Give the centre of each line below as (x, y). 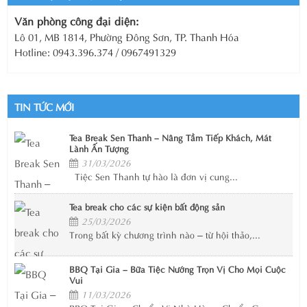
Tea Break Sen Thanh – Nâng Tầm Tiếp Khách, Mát (170, 137)
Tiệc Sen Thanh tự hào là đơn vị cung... (153, 176)
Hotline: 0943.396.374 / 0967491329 (95, 52)
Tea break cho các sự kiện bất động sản (147, 206)
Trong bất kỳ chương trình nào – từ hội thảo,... (165, 235)
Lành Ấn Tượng (99, 148)
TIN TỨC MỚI (44, 107)
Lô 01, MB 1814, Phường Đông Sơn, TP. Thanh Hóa (127, 37)
